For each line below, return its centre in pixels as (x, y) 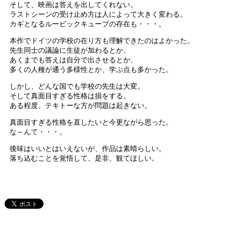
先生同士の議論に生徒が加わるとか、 (70, 50)
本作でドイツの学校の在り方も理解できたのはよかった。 (102, 41)
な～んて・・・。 (38, 132)
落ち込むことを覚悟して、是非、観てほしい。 (84, 158)
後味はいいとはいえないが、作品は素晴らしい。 (88, 149)
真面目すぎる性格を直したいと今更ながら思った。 (91, 122)
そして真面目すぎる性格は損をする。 (70, 96)
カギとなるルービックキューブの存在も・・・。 (88, 24)
